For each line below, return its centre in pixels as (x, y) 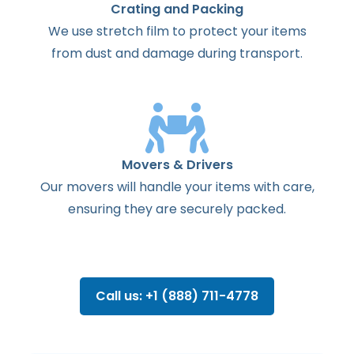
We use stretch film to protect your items (177, 31)
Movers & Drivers (177, 164)
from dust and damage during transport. (177, 53)
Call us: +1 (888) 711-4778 (177, 296)
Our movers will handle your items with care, (177, 186)
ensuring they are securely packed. (177, 209)
